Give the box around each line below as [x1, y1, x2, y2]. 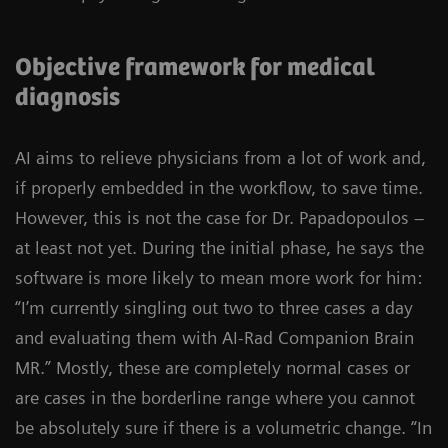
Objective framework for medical [15, 53, 375, 82]
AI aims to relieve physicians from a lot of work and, [15, 146, 426, 168]
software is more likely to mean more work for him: [15, 266, 422, 288]
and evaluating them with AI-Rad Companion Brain [15, 326, 414, 348]
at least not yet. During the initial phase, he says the [15, 236, 424, 258]
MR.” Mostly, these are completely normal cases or [15, 356, 410, 378]
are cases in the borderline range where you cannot [15, 386, 415, 408]
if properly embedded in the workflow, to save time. [15, 176, 423, 198]
